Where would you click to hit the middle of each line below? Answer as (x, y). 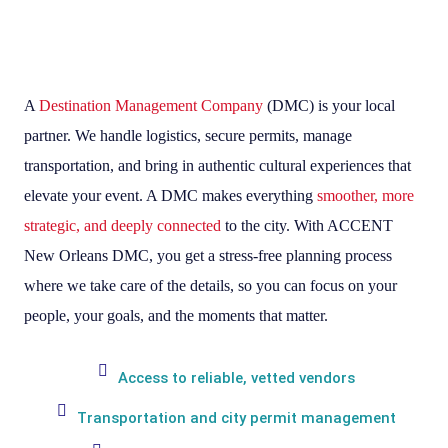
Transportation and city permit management (236, 417)
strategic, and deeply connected (122, 225)
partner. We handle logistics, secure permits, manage (188, 135)
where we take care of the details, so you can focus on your (210, 285)
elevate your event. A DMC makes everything (170, 195)
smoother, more (365, 195)
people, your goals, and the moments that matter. (176, 315)
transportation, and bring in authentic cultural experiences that (217, 165)
